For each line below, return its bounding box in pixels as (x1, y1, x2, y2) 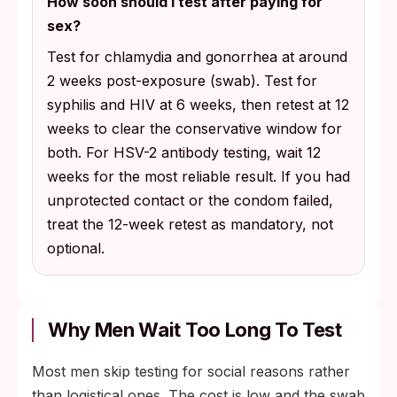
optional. (47, 239, 105, 257)
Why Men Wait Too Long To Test (48, 318, 342, 341)
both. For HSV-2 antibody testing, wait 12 (47, 144, 321, 161)
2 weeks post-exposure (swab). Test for (47, 72, 317, 90)
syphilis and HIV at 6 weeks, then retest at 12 (47, 96, 349, 113)
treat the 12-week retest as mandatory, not (47, 215, 333, 233)
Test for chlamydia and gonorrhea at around (47, 48, 347, 66)
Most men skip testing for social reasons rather (32, 362, 350, 380)
